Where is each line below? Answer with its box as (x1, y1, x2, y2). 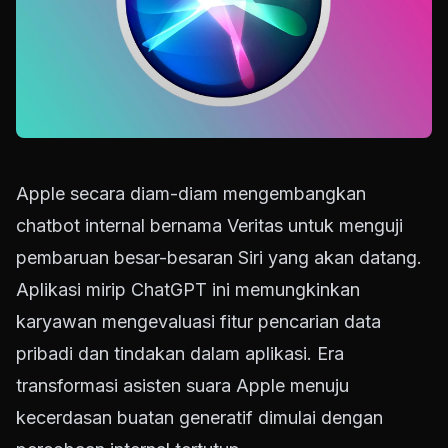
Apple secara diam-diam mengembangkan (16, 183, 366, 205)
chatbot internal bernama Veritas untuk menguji (16, 215, 403, 237)
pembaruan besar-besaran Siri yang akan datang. (16, 247, 422, 269)
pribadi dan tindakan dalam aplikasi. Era (16, 343, 344, 365)
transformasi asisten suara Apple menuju (16, 375, 349, 397)
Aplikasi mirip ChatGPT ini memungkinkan (16, 279, 360, 301)
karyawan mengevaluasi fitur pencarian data (16, 311, 381, 333)
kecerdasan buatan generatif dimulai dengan (16, 407, 383, 429)
